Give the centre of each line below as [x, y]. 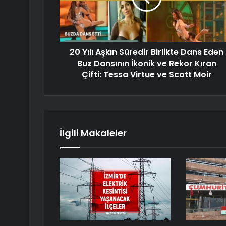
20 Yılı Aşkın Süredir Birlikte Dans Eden [147, 52]
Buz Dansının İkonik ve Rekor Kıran [147, 64]
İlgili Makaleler [93, 133]
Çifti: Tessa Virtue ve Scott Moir [147, 75]
